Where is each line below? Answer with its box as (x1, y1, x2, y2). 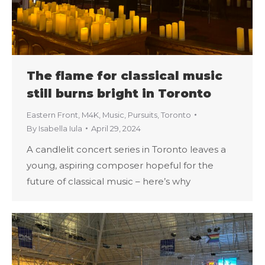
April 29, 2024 (91, 123, 141, 133)
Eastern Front (27, 109, 78, 119)
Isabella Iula (38, 123, 82, 133)
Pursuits (128, 109, 157, 119)
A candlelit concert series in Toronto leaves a (27, 143, 226, 155)
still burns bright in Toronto (27, 86, 211, 101)
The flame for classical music (27, 68, 222, 83)
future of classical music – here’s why (27, 175, 190, 187)
